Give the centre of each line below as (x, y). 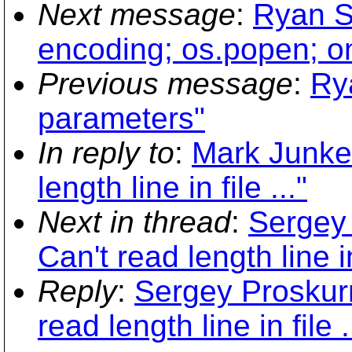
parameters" (121, 118)
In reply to (106, 153)
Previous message (165, 84)
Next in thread (134, 222)
